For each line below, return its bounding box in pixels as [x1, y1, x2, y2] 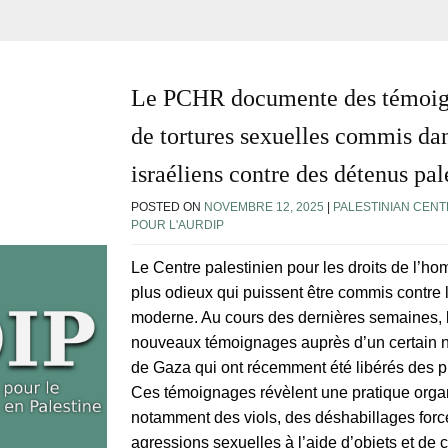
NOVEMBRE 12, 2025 [204, 199, 324, 214]
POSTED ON [131, 199, 204, 214]
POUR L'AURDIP [131, 217, 224, 232]
